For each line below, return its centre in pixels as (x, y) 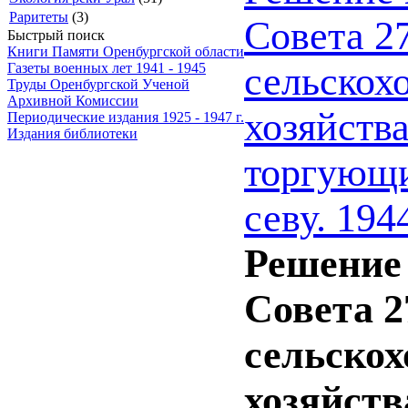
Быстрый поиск (56, 35)
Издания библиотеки (72, 133)
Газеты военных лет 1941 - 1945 (107, 68)
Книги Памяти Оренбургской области (126, 51)
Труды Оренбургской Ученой (98, 84)
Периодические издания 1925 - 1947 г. (126, 117)
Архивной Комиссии (73, 101)
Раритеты (39, 17)
